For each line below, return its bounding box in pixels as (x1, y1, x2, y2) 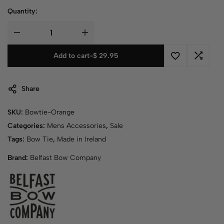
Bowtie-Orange (25, 108, 74, 116)
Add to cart (53, 51, 89, 60)
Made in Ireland (57, 135, 106, 143)
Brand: (7, 153, 30, 162)
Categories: (7, 121, 47, 130)
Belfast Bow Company (30, 153, 101, 162)
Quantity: (7, 7, 37, 15)
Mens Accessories (47, 121, 106, 130)
